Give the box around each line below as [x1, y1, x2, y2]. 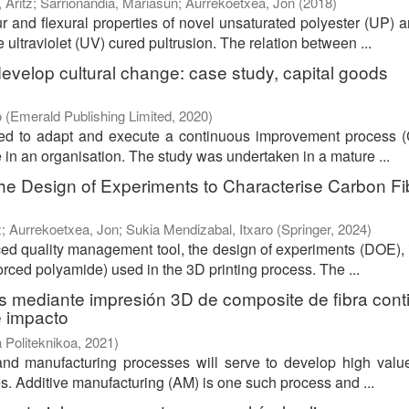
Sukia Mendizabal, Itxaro [126, 219, 273, 239]
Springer [281, 219, 330, 239]
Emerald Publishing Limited [10, 106, 172, 126]
